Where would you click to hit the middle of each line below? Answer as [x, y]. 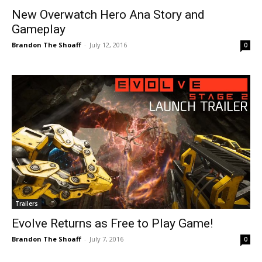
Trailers [27, 203]
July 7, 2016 [106, 239]
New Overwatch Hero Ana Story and [108, 15]
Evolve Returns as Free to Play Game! [112, 223]
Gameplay [39, 29]
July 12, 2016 [108, 45]
